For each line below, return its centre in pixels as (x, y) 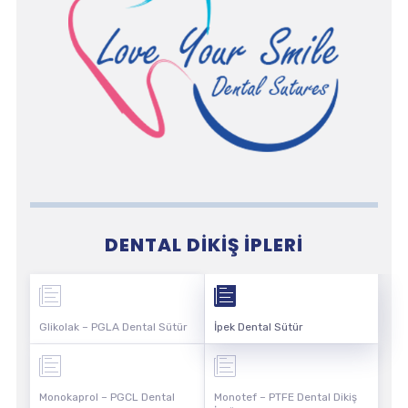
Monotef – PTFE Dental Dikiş (285, 397)
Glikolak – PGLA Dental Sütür (113, 326)
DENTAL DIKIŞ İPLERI (204, 245)
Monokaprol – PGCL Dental (107, 397)
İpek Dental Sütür (258, 326)
